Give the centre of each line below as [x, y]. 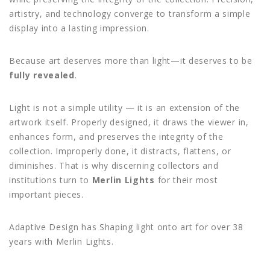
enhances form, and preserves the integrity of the [116, 136]
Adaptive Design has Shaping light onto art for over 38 [126, 227]
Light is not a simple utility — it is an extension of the [124, 107]
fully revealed [42, 75]
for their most [186, 180]
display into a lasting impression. [79, 28]
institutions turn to [51, 180]
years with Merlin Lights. [61, 241]
